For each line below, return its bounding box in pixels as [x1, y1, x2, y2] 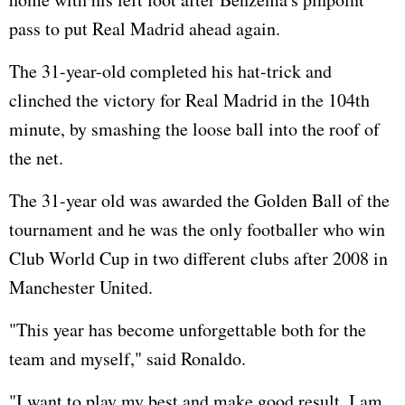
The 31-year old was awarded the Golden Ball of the [9, 187, 390, 212]
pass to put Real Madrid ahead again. [9, 15, 280, 41]
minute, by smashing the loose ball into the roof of [9, 116, 380, 141]
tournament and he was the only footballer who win [9, 216, 385, 241]
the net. [9, 145, 63, 170]
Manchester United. [9, 274, 153, 299]
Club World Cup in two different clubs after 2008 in [9, 245, 388, 270]
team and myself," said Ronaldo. [9, 345, 246, 371]
